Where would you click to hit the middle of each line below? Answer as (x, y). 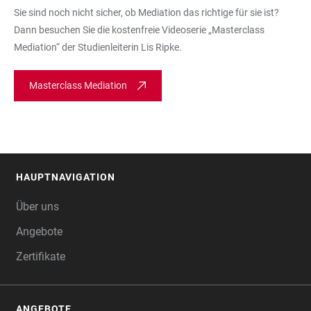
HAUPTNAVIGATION (66, 177)
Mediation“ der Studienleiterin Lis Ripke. (98, 47)
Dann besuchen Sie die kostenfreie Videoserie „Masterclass (139, 30)
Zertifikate (41, 257)
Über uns (37, 207)
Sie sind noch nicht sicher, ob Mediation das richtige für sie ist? (146, 12)
